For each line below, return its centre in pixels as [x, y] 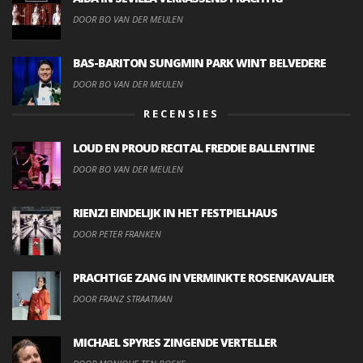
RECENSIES [181, 113]
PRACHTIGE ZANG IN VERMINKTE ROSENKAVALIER [203, 277]
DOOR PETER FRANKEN [117, 233]
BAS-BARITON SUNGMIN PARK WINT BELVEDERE [199, 62]
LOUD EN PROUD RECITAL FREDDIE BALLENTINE [194, 147]
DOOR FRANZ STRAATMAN [123, 298]
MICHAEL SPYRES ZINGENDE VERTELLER [175, 342]
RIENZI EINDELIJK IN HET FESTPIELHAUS [175, 212]
